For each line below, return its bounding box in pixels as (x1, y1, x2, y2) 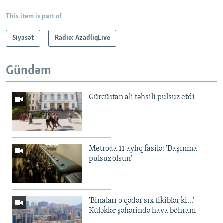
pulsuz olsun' (89, 155, 132, 163)
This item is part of (6, 12, 62, 20)
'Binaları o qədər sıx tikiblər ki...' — (89, 196, 204, 205)
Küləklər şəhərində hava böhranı (89, 206, 196, 215)
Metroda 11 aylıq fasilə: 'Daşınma (89, 145, 197, 153)
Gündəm (6, 64, 51, 78)
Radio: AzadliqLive (55, 34, 110, 42)
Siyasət (12, 34, 34, 42)
